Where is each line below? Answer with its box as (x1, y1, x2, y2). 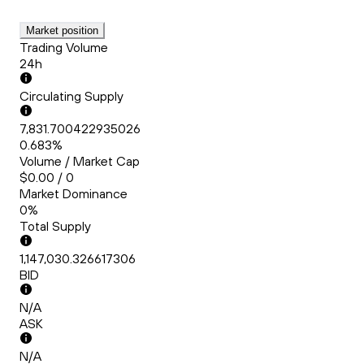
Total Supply (19, 218, 91, 235)
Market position (26, 24, 98, 37)
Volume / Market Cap (19, 153, 140, 170)
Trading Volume (19, 39, 108, 56)
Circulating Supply (19, 88, 123, 105)
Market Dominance (19, 185, 128, 202)
